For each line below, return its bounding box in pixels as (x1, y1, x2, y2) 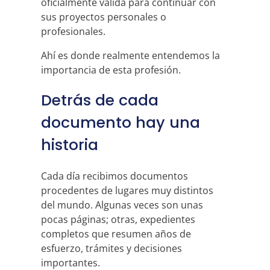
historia (41, 134, 98, 156)
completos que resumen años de (41, 227, 191, 240)
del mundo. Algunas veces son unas (41, 198, 203, 212)
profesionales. (41, 24, 105, 38)
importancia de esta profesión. (41, 63, 181, 77)
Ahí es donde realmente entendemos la (41, 48, 220, 62)
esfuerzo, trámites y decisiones (41, 242, 182, 255)
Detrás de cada (41, 90, 159, 111)
